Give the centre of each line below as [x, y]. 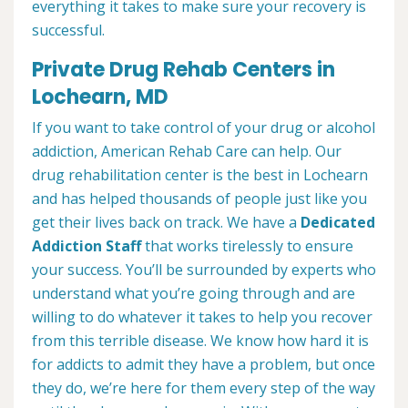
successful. [68, 31]
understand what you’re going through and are [194, 294]
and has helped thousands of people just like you [199, 199]
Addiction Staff [87, 246]
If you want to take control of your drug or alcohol [204, 128]
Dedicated [338, 223]
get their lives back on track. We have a [166, 223]
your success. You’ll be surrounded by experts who [204, 270]
